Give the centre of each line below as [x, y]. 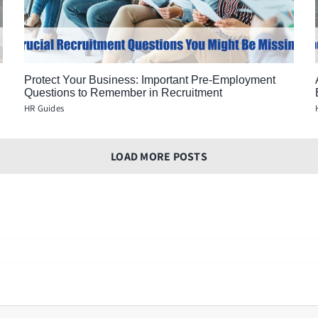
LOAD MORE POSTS [159, 157]
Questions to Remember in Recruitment [123, 93]
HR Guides [44, 109]
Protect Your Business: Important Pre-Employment [149, 80]
